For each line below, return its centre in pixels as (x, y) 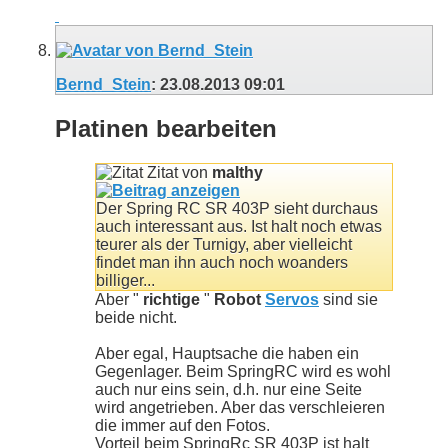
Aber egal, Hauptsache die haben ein (227, 353)
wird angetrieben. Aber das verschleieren (240, 407)
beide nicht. (136, 317)
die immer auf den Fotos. (182, 425)
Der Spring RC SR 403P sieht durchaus (237, 208)
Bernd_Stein (103, 85)
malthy (237, 172)
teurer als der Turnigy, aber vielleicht (224, 244)
